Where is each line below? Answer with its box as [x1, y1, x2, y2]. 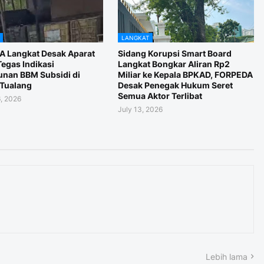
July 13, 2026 [117, 104, 163, 114]
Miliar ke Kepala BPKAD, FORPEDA [117, 69, 253, 80]
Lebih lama [205, 251, 247, 262]
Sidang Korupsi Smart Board [117, 48, 232, 58]
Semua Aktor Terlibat [117, 90, 202, 101]
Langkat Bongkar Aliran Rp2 [117, 58, 230, 69]
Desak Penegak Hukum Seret [117, 80, 233, 90]
